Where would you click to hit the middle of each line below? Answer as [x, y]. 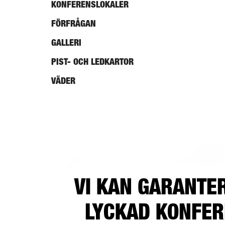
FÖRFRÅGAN [74, 23]
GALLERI [66, 42]
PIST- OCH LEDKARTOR [92, 62]
